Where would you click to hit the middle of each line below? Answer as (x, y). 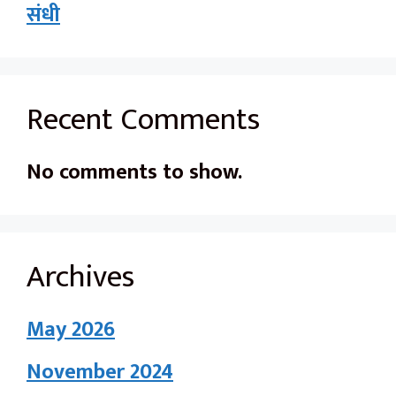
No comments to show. (134, 172)
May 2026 (71, 329)
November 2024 (100, 372)
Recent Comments (143, 119)
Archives (80, 277)
